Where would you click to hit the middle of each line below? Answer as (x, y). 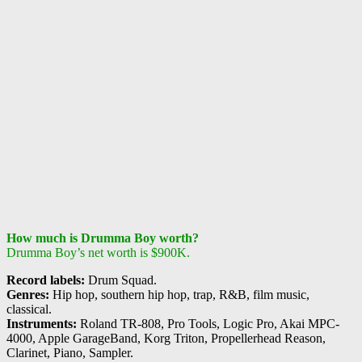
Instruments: (42, 324)
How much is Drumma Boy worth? (103, 238)
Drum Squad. (121, 280)
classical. (29, 309)
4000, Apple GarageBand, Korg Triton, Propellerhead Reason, (166, 339)
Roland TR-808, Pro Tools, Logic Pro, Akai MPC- (208, 324)
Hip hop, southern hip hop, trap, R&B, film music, (179, 295)
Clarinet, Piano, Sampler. (70, 353)
